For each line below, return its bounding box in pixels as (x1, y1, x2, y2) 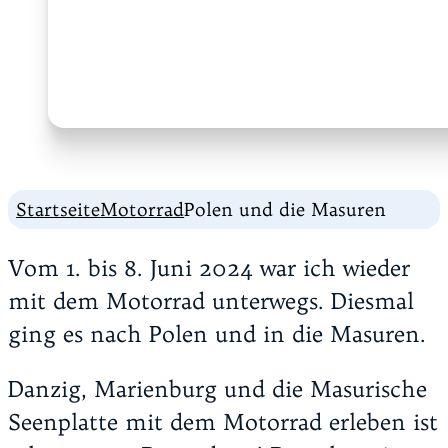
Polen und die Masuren (184, 198, 387, 222)
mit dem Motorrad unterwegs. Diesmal (8, 286, 414, 315)
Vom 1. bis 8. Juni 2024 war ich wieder (8, 253, 410, 282)
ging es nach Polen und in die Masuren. (8, 319, 426, 348)
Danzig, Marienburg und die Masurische (8, 375, 427, 404)
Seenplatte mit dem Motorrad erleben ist (8, 408, 438, 437)
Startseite (16, 198, 101, 222)
